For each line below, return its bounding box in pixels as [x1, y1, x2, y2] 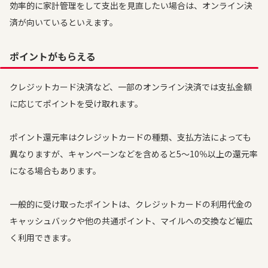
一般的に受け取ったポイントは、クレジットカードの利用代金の [10, 198, 252, 210]
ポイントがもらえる [10, 49, 96, 63]
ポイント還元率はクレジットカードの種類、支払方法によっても [10, 131, 251, 143]
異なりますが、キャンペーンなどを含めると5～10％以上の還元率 [10, 148, 258, 160]
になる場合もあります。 [10, 165, 101, 176]
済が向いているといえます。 [10, 16, 118, 28]
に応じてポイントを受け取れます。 [10, 98, 143, 109]
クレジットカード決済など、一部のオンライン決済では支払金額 [10, 81, 252, 93]
